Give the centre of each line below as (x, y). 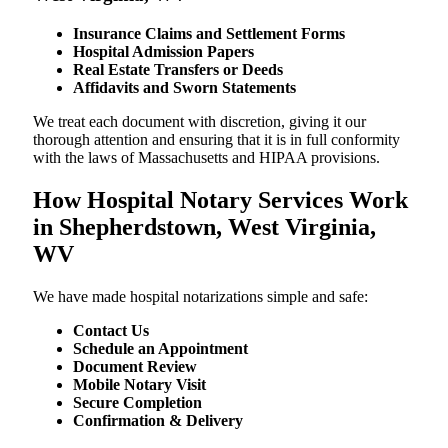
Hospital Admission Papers (163, 52)
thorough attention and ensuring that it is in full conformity (216, 140)
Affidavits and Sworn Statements (184, 88)
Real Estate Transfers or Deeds (178, 70)
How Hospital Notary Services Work (220, 199)
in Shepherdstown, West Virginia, (204, 226)
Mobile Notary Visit (139, 384)
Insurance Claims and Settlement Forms (209, 34)
